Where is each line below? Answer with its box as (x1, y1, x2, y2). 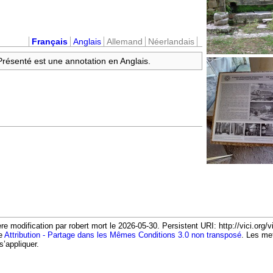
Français (32, 37, 68, 47)
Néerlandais (148, 37, 194, 47)
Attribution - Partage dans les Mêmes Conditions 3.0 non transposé (4, 230, 241, 240)
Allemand (107, 37, 143, 47)
